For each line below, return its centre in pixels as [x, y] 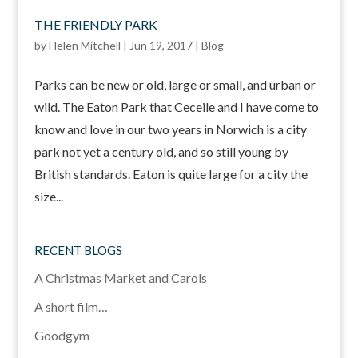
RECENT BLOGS [78, 250]
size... [48, 196]
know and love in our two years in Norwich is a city [170, 129]
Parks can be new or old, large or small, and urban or [175, 84]
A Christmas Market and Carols [120, 277]
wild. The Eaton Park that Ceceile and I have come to [176, 106]
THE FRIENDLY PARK [95, 24]
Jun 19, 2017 [161, 45]
